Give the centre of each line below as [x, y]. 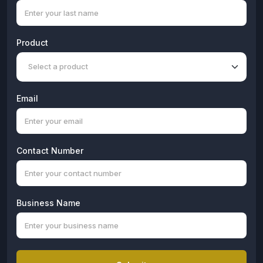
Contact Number [50, 150]
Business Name [48, 203]
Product [32, 42]
